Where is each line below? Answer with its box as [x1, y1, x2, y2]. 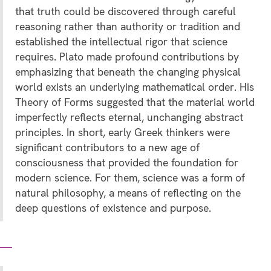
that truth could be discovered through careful [15, 4, 236, 19]
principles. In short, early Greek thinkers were [15, 125, 230, 140]
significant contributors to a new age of [15, 140, 200, 155]
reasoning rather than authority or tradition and [15, 19, 240, 34]
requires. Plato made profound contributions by [15, 50, 239, 64]
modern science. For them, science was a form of [15, 171, 245, 185]
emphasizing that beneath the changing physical [15, 65, 241, 79]
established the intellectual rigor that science [15, 34, 227, 49]
